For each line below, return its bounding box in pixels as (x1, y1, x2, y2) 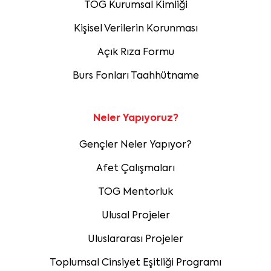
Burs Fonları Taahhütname (72, 71, 199, 81)
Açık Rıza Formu (97, 47, 174, 57)
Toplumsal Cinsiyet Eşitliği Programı (50, 258, 221, 268)
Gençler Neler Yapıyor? (79, 140, 192, 150)
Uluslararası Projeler (88, 234, 183, 244)
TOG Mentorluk (98, 187, 173, 197)
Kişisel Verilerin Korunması (73, 24, 198, 34)
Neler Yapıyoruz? (93, 113, 178, 123)
